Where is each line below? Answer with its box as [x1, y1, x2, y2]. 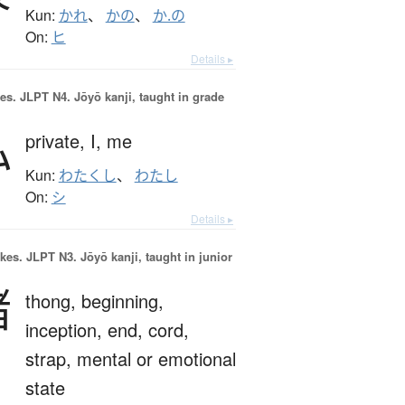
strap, [24, 345, 77, 372]
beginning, [80, 287, 164, 315]
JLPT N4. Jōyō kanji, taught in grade [15, 88, 224, 106]
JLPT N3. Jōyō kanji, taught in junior [22, 248, 232, 266]
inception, [24, 316, 108, 344]
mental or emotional [76, 345, 236, 372]
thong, [24, 287, 81, 315]
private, [24, 127, 90, 155]
